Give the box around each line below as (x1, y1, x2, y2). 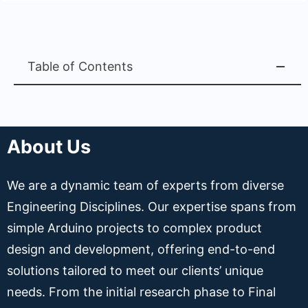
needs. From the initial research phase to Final (7, 285, 276, 300)
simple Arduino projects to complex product (7, 221, 262, 236)
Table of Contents (27, 59, 133, 74)
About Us (7, 135, 91, 159)
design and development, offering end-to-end (7, 242, 275, 257)
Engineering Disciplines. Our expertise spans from (7, 199, 296, 214)
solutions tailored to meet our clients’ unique (7, 263, 263, 278)
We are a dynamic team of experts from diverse (7, 178, 284, 193)
